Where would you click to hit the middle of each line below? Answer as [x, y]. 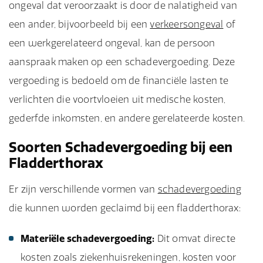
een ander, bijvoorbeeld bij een [80, 24]
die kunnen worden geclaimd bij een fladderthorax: [125, 208]
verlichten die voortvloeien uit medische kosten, [117, 99]
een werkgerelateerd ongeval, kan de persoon [112, 43]
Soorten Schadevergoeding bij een [121, 147]
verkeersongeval [187, 24]
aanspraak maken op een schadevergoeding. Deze [122, 62]
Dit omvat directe [195, 238]
